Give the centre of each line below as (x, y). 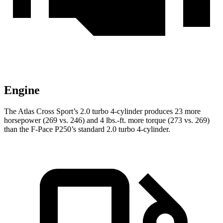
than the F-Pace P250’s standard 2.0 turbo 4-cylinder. (87, 129)
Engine (22, 90)
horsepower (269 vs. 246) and (52, 120)
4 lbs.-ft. (113, 120)
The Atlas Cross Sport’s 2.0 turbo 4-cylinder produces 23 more (102, 111)
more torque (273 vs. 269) (168, 120)
